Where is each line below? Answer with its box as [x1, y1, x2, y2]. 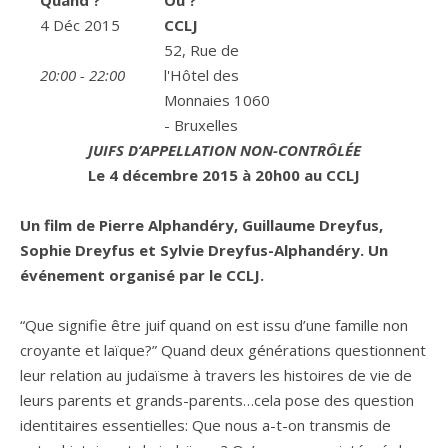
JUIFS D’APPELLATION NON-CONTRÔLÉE [87, 140, 361, 160]
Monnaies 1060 [164, 90, 271, 110]
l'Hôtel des [164, 65, 240, 85]
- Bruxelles [164, 115, 239, 135]
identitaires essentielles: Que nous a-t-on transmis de [20, 415, 391, 435]
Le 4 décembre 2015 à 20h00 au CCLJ [88, 165, 360, 185]
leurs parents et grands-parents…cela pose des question [20, 390, 414, 410]
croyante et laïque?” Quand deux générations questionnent [20, 340, 426, 360]
